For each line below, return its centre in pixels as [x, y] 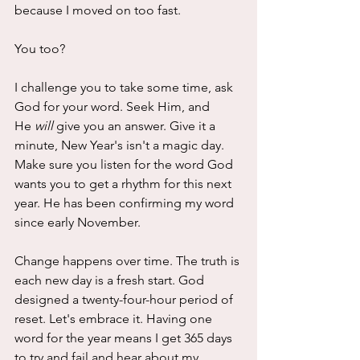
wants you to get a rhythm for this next [125, 184]
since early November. [79, 223]
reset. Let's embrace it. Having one [115, 319]
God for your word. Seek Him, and [114, 107]
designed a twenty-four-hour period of [125, 300]
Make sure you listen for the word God [125, 165]
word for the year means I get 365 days [125, 338]
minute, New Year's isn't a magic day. [121, 145]
